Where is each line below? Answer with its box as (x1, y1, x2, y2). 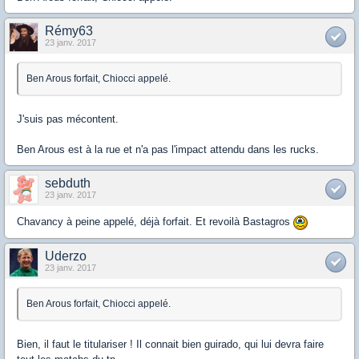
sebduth (45, 176, 91, 191)
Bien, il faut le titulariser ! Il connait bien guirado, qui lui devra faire (17, 337, 324, 350)
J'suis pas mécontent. (17, 113, 119, 126)
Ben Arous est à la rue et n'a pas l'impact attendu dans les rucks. (17, 143, 319, 156)
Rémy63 (45, 24, 93, 38)
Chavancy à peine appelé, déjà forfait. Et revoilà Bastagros (17, 216, 293, 228)
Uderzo (45, 248, 87, 263)
